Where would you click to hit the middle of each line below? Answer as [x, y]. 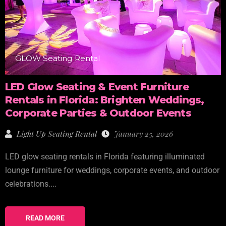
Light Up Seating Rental [57, 134]
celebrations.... [31, 184]
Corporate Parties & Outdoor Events [98, 113]
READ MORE [45, 218]
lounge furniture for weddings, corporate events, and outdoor [112, 171]
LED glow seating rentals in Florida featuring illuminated [105, 157]
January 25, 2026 [143, 134]
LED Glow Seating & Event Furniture [97, 87]
